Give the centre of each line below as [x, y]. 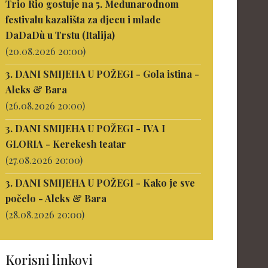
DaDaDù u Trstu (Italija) [60, 35]
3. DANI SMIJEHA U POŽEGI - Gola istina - [103, 74]
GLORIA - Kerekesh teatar [66, 144]
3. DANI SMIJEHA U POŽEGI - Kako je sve [100, 183]
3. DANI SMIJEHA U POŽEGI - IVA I [86, 128]
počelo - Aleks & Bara [56, 198]
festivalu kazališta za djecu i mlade [83, 19]
